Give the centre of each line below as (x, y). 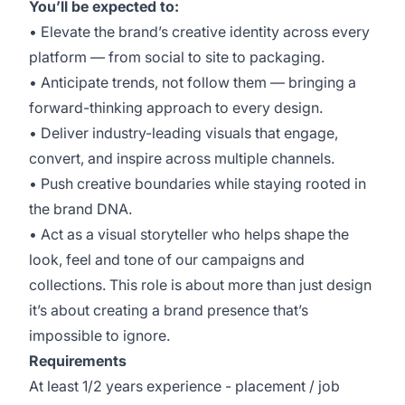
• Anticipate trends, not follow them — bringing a (193, 82)
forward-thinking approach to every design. (176, 108)
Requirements (78, 361)
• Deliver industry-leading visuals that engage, (184, 133)
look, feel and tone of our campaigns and (167, 259)
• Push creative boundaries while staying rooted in (198, 184)
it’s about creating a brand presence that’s (169, 310)
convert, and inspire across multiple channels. (182, 158)
